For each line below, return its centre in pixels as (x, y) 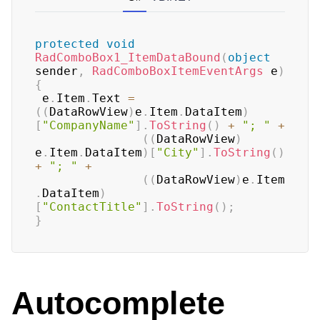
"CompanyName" (89, 125)
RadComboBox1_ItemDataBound (128, 57)
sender (56, 71)
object (249, 57)
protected (67, 44)
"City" (178, 152)
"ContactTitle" (92, 207)
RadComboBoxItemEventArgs (178, 71)
